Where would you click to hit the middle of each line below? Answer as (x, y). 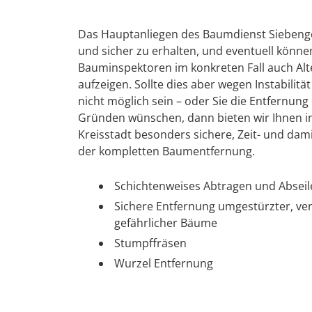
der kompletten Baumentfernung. (166, 151)
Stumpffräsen (150, 243)
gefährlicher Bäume (166, 223)
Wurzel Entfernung (164, 263)
